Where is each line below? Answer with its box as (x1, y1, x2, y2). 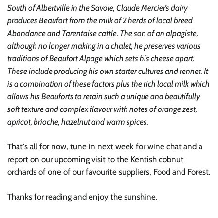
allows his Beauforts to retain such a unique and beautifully (7, 91, 200, 101)
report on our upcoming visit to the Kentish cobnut (7, 154, 183, 164)
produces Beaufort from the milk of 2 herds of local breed (7, 16, 193, 25)
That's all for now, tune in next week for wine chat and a (7, 142, 202, 151)
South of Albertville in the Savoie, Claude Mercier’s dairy (7, 3, 188, 13)
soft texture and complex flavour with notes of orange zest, (7, 104, 197, 114)
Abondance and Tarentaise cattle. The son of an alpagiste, (7, 28, 198, 38)
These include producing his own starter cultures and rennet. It (7, 66, 208, 76)
